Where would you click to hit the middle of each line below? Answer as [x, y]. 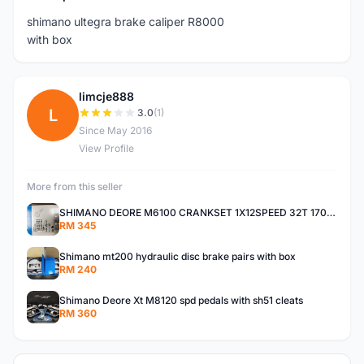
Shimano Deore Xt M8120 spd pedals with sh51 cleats [181, 300]
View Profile [106, 148]
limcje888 [106, 96]
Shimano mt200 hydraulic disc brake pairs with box [178, 256]
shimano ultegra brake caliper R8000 [126, 22]
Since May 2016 [115, 130]
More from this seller [75, 186]
